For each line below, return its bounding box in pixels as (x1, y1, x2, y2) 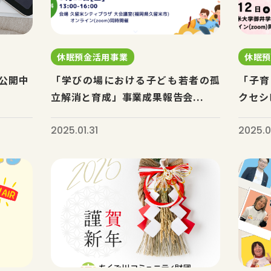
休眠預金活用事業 (56, 51, 128, 63)
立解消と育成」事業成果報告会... (50, 90, 204, 104)
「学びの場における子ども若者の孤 (50, 73, 220, 87)
